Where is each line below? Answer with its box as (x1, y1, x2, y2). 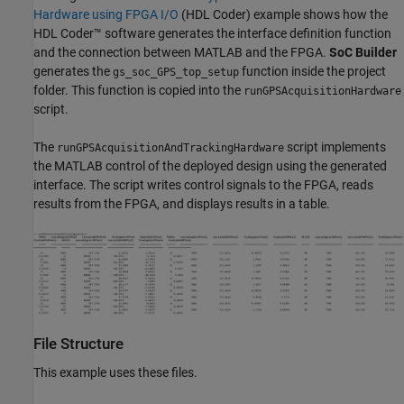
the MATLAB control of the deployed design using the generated (33, 159, 387, 174)
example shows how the (251, 7, 388, 23)
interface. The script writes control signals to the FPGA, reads (33, 178, 373, 193)
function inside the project (239, 64, 386, 79)
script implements (284, 140, 386, 155)
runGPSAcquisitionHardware (243, 85, 401, 98)
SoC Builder (329, 45, 397, 60)
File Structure (33, 335, 124, 353)
